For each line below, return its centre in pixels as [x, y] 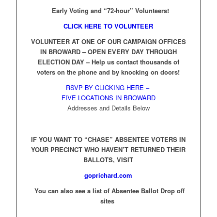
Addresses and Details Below [108, 108]
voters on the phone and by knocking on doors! [108, 72]
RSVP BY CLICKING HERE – [108, 88]
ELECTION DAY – [64, 62]
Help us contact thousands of [135, 62]
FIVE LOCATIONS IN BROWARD [108, 98]
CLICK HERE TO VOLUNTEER [108, 26]
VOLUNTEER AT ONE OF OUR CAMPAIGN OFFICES [108, 42]
